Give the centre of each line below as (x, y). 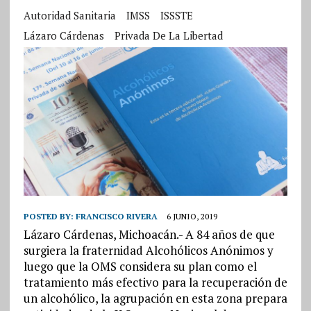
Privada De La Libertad (168, 35)
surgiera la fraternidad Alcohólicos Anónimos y (148, 251)
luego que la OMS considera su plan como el (140, 267)
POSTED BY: (49, 217)
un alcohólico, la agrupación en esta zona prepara (155, 299)
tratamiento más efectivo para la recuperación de (155, 283)
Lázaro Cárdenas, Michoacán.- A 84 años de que (149, 235)
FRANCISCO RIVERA (116, 217)
